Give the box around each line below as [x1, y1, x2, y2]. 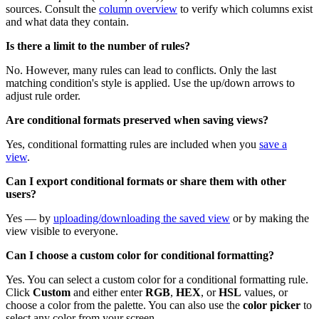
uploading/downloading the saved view [53, 212, 230, 225]
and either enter [70, 286, 145, 299]
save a [259, 138, 287, 151]
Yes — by [6, 212, 53, 225]
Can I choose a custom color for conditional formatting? [6, 249, 274, 262]
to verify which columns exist [177, 3, 313, 16]
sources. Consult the [6, 3, 99, 16]
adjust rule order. [6, 90, 80, 103]
